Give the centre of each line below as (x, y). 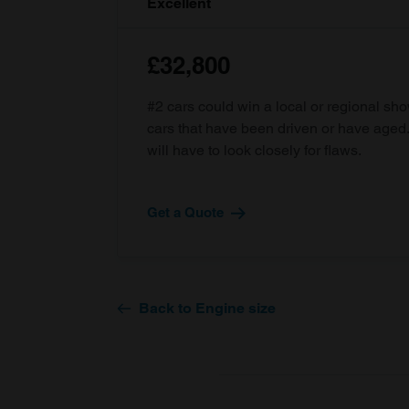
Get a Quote (185, 212)
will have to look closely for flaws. (254, 150)
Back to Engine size (207, 308)
